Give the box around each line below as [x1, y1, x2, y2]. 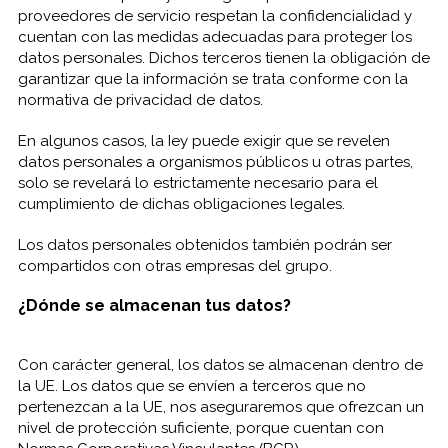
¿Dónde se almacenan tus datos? [17, 296, 291, 315]
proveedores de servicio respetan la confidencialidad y [17, 7, 412, 25]
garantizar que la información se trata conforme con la [17, 70, 408, 88]
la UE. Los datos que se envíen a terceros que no [17, 377, 366, 395]
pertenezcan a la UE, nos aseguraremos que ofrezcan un [17, 398, 424, 416]
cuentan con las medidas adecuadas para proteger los [17, 28, 412, 46]
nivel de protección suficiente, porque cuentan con [17, 419, 384, 437]
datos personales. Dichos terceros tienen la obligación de [17, 49, 430, 67]
